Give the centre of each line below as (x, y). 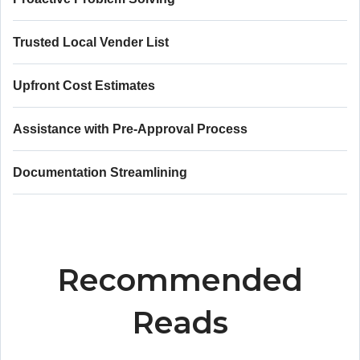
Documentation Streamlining (100, 172)
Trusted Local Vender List (91, 42)
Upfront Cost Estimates (84, 86)
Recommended (180, 280)
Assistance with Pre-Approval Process (130, 129)
